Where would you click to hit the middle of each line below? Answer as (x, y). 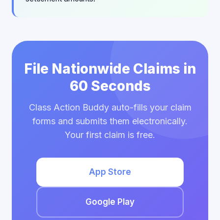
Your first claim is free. (110, 135)
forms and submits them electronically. (110, 121)
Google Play (110, 202)
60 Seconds (110, 86)
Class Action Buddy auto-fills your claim (110, 107)
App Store (110, 172)
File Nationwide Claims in (110, 69)
